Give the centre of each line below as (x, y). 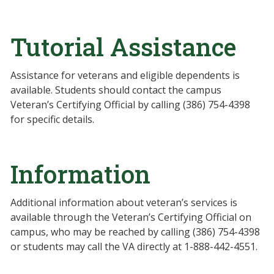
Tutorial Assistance (123, 47)
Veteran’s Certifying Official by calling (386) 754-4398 (130, 105)
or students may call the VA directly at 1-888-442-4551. (134, 246)
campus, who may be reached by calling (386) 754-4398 (135, 232)
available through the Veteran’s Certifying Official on (131, 217)
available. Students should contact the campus (116, 90)
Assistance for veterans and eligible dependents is (125, 75)
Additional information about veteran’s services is (124, 202)
